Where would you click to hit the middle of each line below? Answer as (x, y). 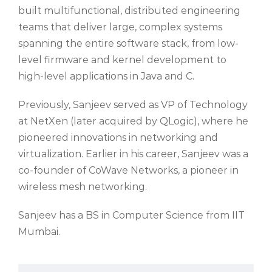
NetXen (49, 121)
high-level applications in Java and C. (106, 76)
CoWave (108, 170)
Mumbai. (39, 231)
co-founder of (53, 170)
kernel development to (168, 59)
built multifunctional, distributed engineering (129, 10)
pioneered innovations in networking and (118, 137)
